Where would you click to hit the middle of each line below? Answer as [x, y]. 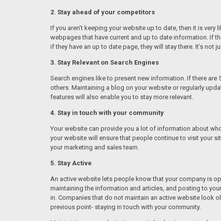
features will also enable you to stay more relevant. [122, 97]
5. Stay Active [71, 163]
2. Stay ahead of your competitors [103, 12]
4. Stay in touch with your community [107, 112]
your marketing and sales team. [95, 147]
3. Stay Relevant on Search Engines [105, 62]
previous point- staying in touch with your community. [126, 207]
